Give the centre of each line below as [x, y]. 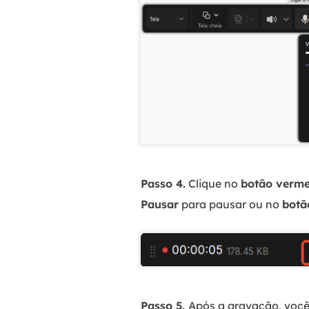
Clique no [213, 183]
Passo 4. [163, 183]
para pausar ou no [230, 204]
